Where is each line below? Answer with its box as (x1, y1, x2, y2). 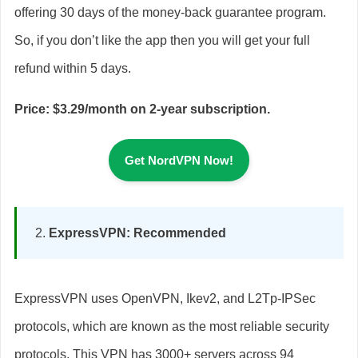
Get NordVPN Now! (125, 153, 233, 167)
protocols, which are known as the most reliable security (14, 319, 329, 333)
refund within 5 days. (14, 61, 131, 75)
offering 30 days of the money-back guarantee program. (14, 5, 326, 19)
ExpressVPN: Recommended (49, 225, 226, 240)
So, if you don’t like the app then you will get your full (14, 33, 310, 47)
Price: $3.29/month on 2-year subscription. (14, 101, 270, 116)
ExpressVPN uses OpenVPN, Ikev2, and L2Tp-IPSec (14, 291, 316, 305)
